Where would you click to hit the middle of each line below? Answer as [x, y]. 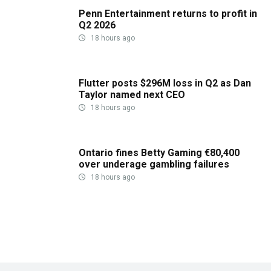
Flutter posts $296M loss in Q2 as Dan [165, 83]
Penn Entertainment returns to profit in [168, 14]
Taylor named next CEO [132, 95]
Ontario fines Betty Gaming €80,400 [159, 153]
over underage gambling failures [154, 164]
